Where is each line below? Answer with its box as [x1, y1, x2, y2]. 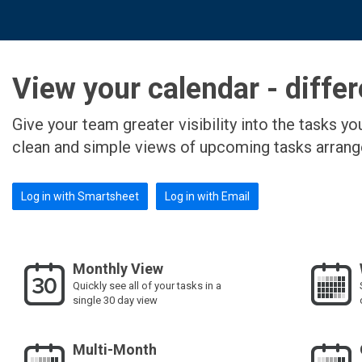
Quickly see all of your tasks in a [73, 280, 221, 292]
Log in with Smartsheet [21, 190, 139, 203]
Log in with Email [165, 190, 250, 203]
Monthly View [73, 260, 163, 277]
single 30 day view [73, 294, 158, 306]
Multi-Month [73, 341, 157, 358]
